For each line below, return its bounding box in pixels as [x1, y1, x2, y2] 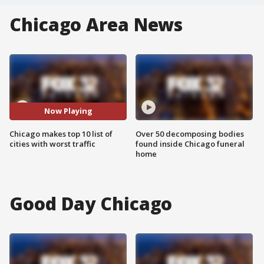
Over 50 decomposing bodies [136, 128, 244, 139]
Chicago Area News [9, 12, 183, 37]
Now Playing [44, 105, 93, 117]
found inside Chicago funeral [136, 138, 245, 149]
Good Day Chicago [9, 191, 173, 216]
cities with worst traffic [9, 138, 95, 149]
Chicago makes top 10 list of [9, 128, 113, 139]
